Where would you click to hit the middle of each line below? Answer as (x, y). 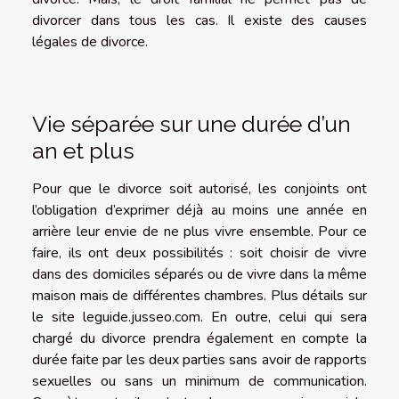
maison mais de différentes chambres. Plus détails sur (199, 295)
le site (57, 317)
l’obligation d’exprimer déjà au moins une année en (199, 210)
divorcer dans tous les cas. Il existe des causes (199, 20)
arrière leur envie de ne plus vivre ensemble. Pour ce (199, 231)
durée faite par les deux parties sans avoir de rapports (199, 359)
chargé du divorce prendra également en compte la (199, 338)
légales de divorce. (90, 41)
